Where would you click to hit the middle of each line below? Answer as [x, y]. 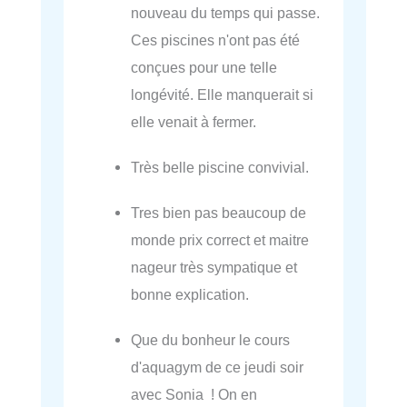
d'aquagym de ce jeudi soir [218, 367]
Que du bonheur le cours [211, 339]
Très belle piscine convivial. [220, 167]
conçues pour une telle [204, 67]
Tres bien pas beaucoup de [219, 212]
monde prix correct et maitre [220, 239]
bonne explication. [190, 294]
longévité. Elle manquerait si [223, 94]
